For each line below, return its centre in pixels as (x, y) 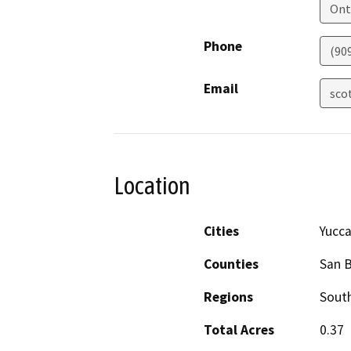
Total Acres (239, 330)
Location (152, 185)
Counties (231, 264)
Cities (221, 232)
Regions (228, 297)
